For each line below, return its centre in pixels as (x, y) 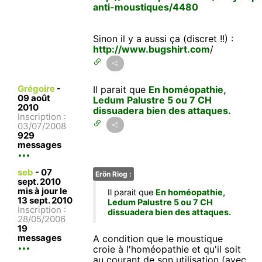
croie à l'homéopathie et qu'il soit (167, 249)
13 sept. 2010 (45, 200)
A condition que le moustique (158, 238)
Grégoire (36, 88)
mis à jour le (42, 191)
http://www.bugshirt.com (152, 49)
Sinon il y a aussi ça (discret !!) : (163, 38)
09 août (34, 98)
